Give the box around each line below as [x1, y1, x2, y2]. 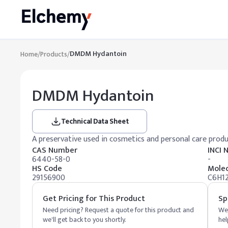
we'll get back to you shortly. [43, 214, 126, 225]
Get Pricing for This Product [43, 192, 145, 206]
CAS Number [32, 144, 77, 157]
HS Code [32, 162, 62, 176]
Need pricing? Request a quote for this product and [43, 204, 194, 216]
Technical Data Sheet [61, 116, 129, 127]
